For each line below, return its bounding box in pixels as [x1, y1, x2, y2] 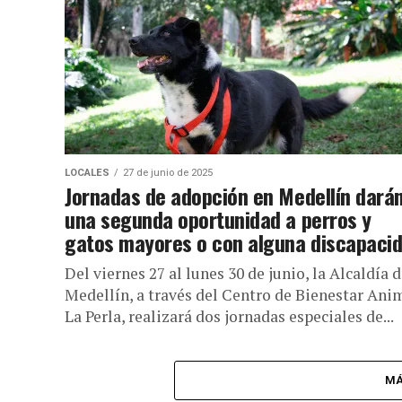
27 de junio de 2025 [123, 167, 213, 179]
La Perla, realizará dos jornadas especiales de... [65, 306, 394, 327]
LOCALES [65, 167, 109, 179]
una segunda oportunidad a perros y [65, 203, 371, 235]
